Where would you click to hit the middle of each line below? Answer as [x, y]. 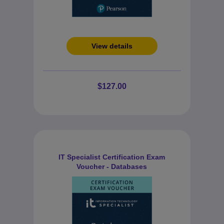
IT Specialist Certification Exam [112, 157]
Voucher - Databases [112, 166]
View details [112, 46]
